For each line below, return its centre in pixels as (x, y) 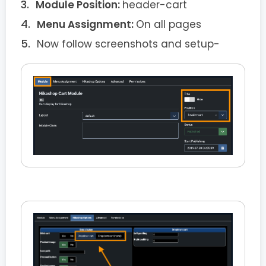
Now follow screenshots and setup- (128, 44)
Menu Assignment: (86, 25)
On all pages (169, 25)
